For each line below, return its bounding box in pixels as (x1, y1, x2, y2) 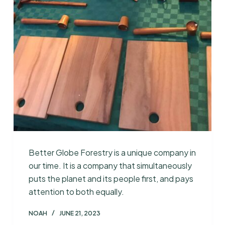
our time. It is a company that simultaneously (28, 160, 192, 171)
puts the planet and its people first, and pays (28, 173, 193, 184)
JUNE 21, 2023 (59, 209, 100, 217)
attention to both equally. (28, 186, 124, 197)
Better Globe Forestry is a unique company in (28, 147, 196, 158)
